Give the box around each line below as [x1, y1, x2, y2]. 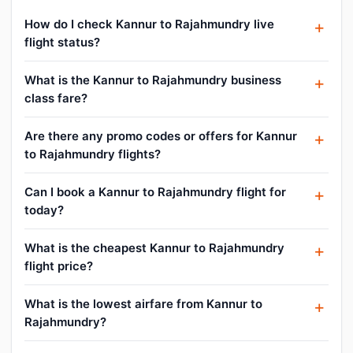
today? [24, 202, 64, 217]
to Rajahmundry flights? [24, 146, 161, 162]
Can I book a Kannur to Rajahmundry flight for [24, 184, 286, 199]
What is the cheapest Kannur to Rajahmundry [24, 240, 284, 255]
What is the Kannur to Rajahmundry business [24, 72, 281, 87]
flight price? [24, 258, 93, 273]
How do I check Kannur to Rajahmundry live [24, 16, 274, 32]
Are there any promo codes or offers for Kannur [24, 128, 297, 143]
